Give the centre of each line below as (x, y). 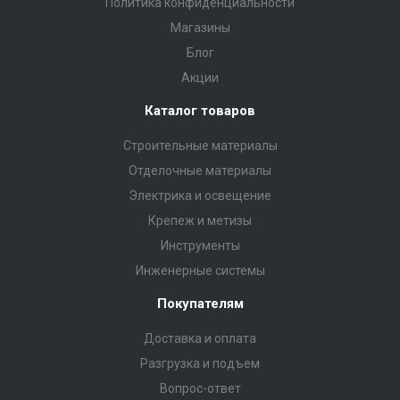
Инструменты (200, 245)
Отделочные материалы (200, 170)
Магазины (200, 27)
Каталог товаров (200, 110)
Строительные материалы (200, 145)
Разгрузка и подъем (200, 363)
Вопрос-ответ (200, 388)
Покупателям (200, 303)
